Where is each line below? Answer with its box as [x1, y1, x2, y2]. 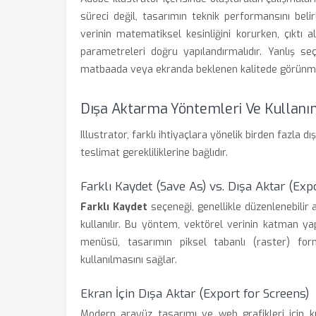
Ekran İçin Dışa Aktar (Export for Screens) [80, 286, 309, 302]
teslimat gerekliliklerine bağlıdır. [80, 146, 228, 159]
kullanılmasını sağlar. [80, 253, 177, 267]
